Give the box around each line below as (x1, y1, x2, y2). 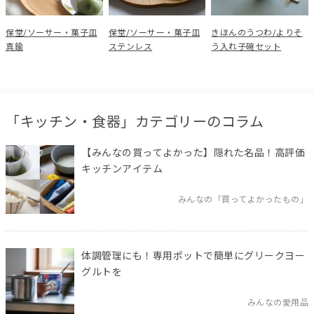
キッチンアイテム (81, 163, 163, 175)
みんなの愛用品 (247, 297, 308, 308)
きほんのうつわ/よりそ (211, 27, 303, 38)
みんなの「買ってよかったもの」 (177, 194, 308, 205)
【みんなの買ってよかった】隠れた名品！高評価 (81, 146, 305, 158)
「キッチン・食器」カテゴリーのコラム (6, 113, 264, 130)
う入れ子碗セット (211, 41, 282, 52)
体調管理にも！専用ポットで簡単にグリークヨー (81, 250, 305, 261)
